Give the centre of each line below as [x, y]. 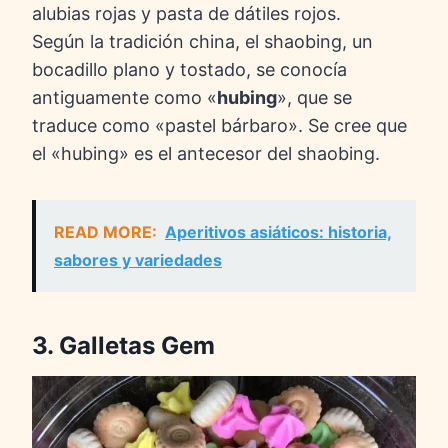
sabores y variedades [138, 260]
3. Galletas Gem [123, 346]
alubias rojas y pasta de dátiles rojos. [189, 14]
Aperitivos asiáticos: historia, [278, 232]
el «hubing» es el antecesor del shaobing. [206, 154]
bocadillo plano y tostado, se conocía [189, 70]
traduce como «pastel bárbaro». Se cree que [219, 126]
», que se [314, 98]
